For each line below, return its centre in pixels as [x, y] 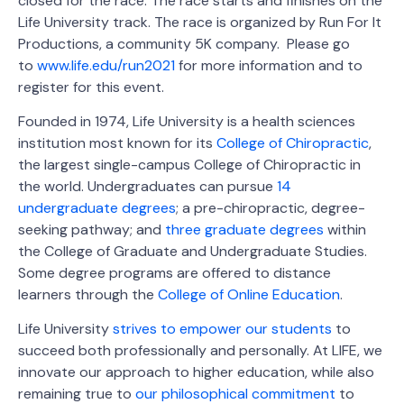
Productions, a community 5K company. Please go [184, 43]
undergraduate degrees [97, 207]
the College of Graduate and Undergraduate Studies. [193, 251]
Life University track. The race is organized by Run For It [200, 22]
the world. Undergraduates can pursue [147, 186]
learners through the [88, 294]
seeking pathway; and [92, 229]
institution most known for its [117, 142]
